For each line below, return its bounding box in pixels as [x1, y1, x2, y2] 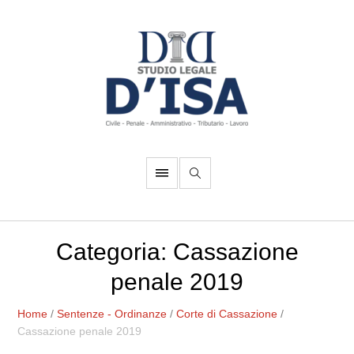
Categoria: [55, 239, 173, 265]
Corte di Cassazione [176, 307, 278, 320]
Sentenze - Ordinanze [57, 307, 168, 320]
